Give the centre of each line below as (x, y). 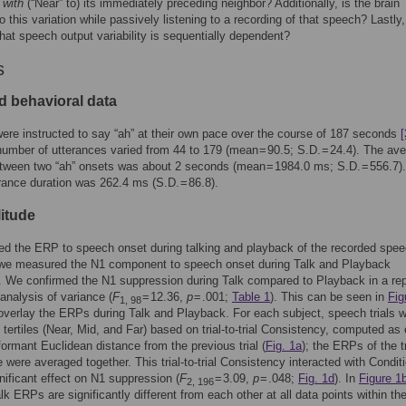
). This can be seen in (329, 297)
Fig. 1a (284, 346)
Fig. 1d (316, 378)
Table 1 (251, 297)
